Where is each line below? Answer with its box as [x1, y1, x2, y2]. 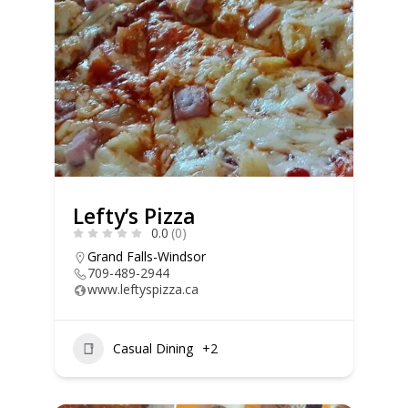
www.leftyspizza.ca [87, 280, 199, 298]
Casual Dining [112, 340, 193, 358]
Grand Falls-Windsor [87, 247, 206, 265]
